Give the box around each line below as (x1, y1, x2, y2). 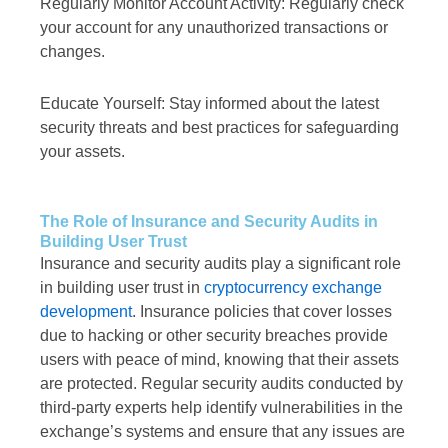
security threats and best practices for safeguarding (40, 119, 399, 137)
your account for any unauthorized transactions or (40, 19, 388, 37)
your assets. (40, 143, 125, 161)
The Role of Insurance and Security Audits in (40, 213, 378, 231)
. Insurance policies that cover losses (132, 303, 392, 321)
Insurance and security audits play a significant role (40, 255, 401, 273)
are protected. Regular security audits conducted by (40, 375, 403, 393)
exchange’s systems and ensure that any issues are (40, 423, 405, 441)
